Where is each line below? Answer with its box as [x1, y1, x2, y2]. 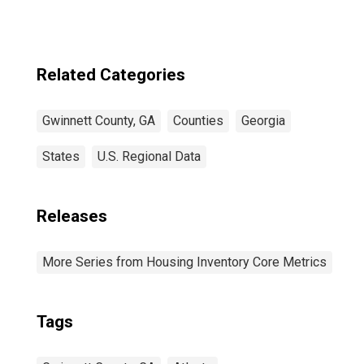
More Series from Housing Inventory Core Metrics [42, 254, 327, 270]
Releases [37, 206, 107, 226]
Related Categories [37, 65, 185, 84]
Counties [173, 113, 223, 128]
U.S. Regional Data [97, 149, 201, 164]
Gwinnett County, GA [42, 113, 155, 128]
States [42, 149, 80, 164]
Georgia [241, 113, 285, 128]
